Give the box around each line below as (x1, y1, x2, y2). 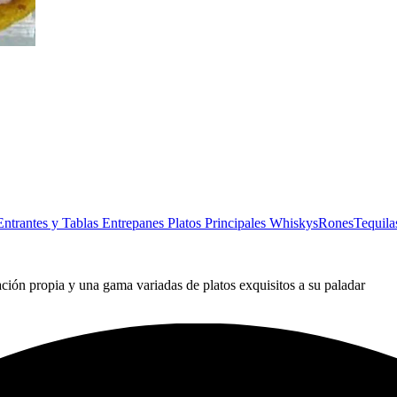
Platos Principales (167, 214, 269, 230)
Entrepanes (102, 214, 167, 230)
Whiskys (269, 214, 318, 230)
